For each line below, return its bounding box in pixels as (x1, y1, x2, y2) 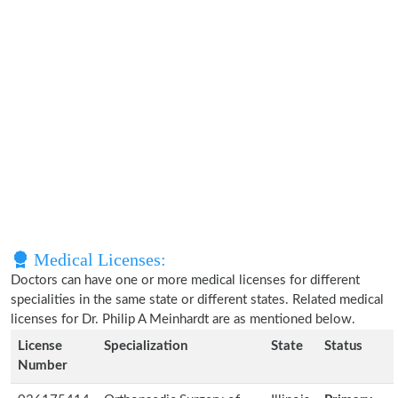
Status (324, 339, 362, 353)
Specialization (104, 339, 187, 353)
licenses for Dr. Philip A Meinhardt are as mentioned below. (11, 313, 355, 326)
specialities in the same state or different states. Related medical (11, 293, 384, 306)
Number (18, 359, 68, 372)
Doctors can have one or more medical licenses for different (11, 274, 360, 287)
